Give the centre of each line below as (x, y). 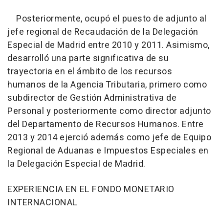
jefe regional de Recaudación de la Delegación (103, 32)
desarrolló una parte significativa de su (88, 58)
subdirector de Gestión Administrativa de (92, 98)
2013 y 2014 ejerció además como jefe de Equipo (109, 137)
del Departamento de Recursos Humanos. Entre (106, 124)
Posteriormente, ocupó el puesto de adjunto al (107, 19)
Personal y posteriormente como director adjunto (109, 111)
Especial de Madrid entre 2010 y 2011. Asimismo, (109, 45)
